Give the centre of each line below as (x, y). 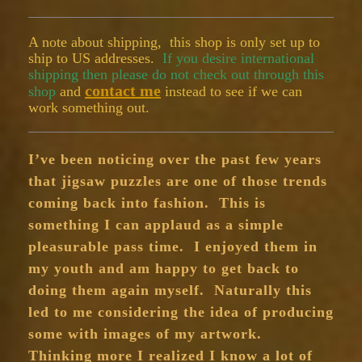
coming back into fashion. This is (147, 203)
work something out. (89, 107)
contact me (123, 90)
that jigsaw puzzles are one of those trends (178, 181)
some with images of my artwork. (147, 334)
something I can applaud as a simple (156, 225)
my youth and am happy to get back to (164, 268)
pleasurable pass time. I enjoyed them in (173, 246)
